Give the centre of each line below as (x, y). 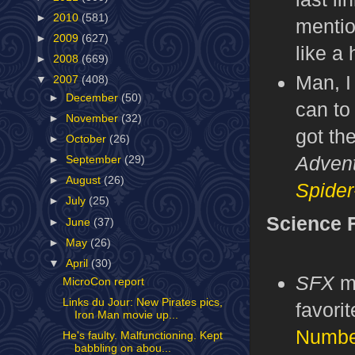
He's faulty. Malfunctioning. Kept (142, 335)
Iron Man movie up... (126, 315)
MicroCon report (103, 281)
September (95, 160)
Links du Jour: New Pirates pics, (142, 302)
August (85, 181)
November (94, 118)
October (88, 139)
